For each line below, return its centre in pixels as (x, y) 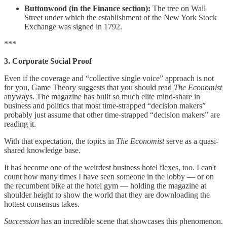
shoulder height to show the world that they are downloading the (107, 195)
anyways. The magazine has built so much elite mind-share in (102, 96)
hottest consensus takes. (42, 204)
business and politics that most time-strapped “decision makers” (105, 105)
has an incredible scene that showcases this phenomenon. (132, 221)
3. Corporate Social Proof (48, 61)
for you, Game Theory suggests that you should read (89, 87)
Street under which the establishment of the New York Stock (121, 17)
